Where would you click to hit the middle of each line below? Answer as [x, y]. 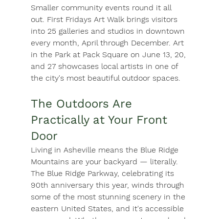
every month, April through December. [102, 43]
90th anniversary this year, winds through [109, 185]
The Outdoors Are [83, 104]
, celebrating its [147, 174]
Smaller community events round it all [102, 8]
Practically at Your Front [101, 120]
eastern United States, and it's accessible [108, 209]
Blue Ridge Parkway [82, 174]
